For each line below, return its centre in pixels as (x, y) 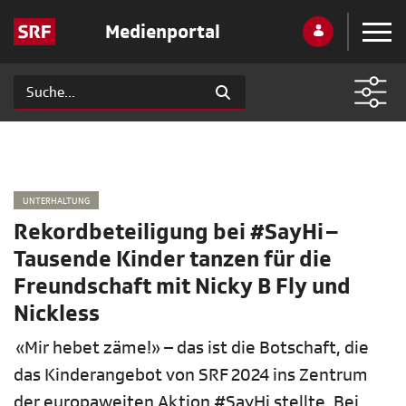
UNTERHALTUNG (56, 200)
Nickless (57, 314)
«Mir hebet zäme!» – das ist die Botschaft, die (191, 348)
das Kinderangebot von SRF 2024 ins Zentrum (191, 375)
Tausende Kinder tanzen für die (173, 260)
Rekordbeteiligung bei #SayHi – (176, 232)
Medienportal (162, 32)
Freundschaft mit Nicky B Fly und (182, 287)
